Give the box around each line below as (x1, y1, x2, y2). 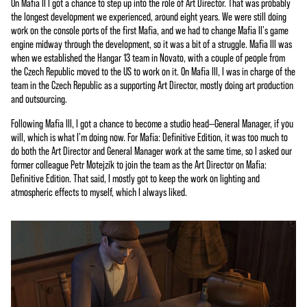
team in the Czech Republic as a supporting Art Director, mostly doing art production (11, 77, 293, 91)
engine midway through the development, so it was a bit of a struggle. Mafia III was (11, 36, 292, 50)
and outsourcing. (11, 91, 67, 105)
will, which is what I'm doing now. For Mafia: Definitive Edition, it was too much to (11, 130, 288, 143)
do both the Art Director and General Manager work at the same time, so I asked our (11, 143, 292, 157)
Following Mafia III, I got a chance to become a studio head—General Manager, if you (11, 116, 293, 130)
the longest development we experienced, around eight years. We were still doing (11, 9, 286, 23)
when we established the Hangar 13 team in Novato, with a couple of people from (11, 50, 285, 64)
